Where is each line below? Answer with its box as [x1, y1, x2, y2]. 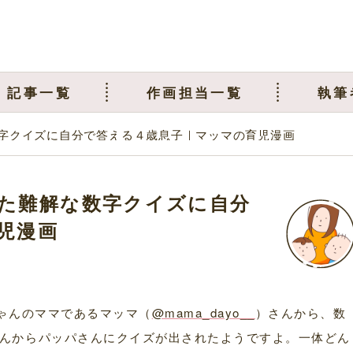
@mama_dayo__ [151, 304, 255, 321]
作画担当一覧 [146, 82, 243, 102]
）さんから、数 [255, 304, 347, 321]
